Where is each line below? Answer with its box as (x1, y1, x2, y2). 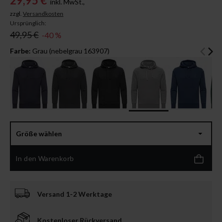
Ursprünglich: (10, 19, 46, 27)
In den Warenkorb (15, 154, 74, 163)
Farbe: (10, 46, 31, 55)
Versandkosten (23, 9, 63, 17)
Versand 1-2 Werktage (37, 189, 112, 198)
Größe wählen (16, 129, 62, 138)
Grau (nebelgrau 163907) (32, 46, 110, 55)
